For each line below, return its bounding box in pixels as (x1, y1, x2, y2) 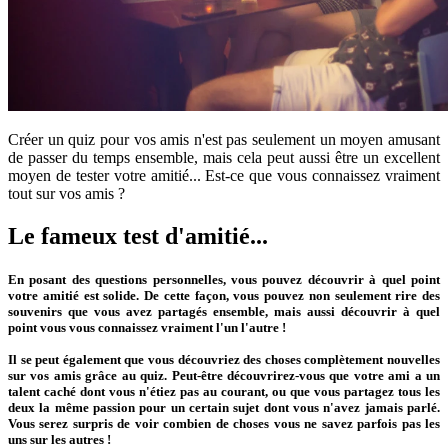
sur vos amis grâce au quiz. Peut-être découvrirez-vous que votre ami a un (8, 368, 440, 384)
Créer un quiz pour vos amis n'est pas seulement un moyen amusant (8, 131, 440, 149)
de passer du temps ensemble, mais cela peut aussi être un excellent (8, 149, 440, 167)
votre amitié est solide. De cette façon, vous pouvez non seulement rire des (8, 288, 440, 304)
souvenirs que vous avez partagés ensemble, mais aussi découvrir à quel (8, 304, 440, 320)
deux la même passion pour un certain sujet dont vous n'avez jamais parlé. (8, 400, 440, 416)
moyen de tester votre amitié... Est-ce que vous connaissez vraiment (8, 167, 440, 185)
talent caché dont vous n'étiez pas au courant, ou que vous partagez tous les (8, 384, 440, 400)
